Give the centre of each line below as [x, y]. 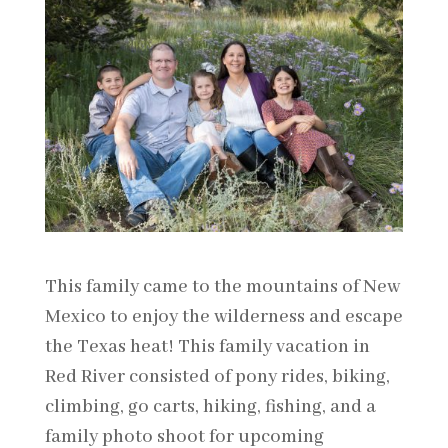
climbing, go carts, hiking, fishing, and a [210, 406]
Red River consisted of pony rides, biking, [217, 376]
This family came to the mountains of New [222, 286]
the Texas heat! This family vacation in [207, 346]
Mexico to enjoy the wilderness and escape [223, 316]
